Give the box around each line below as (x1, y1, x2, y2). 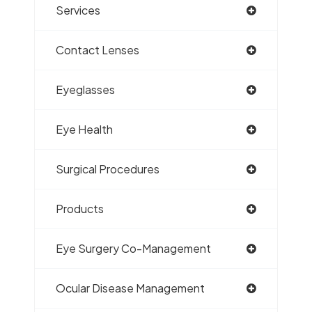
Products (56, 201, 104, 216)
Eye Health (56, 122, 113, 136)
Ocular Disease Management (56, 281, 205, 295)
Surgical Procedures (56, 162, 159, 176)
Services (56, 3, 100, 17)
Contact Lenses (56, 42, 139, 57)
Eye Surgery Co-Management (56, 241, 211, 256)
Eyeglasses (56, 82, 115, 97)
